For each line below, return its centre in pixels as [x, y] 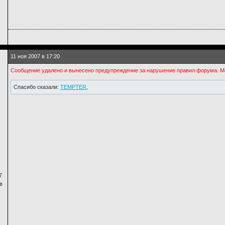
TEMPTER [73, 87]
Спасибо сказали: [37, 87]
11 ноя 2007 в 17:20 [35, 56]
